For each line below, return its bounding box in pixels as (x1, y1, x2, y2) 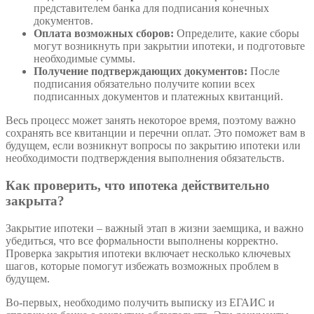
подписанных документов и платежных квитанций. (34, 90, 283, 103)
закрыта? (6, 193, 64, 208)
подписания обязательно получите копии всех (34, 78, 255, 90)
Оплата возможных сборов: (34, 27, 174, 40)
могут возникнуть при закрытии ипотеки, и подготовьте (34, 40, 305, 53)
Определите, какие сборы (174, 27, 299, 40)
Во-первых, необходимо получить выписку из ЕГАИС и (6, 296, 275, 308)
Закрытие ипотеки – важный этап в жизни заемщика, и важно (6, 221, 303, 234)
